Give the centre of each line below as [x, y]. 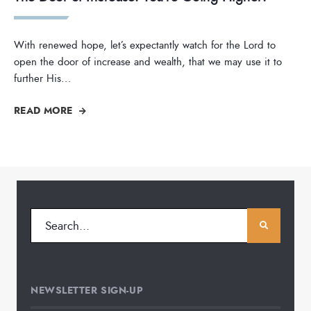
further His [37, 79]
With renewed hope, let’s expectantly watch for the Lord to [145, 45]
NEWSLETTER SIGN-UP [87, 291]
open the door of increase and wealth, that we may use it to [148, 62]
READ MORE [45, 111]
